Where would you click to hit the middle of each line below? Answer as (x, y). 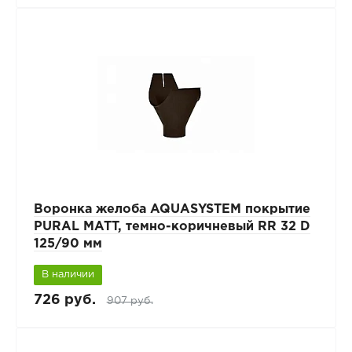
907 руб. (130, 301)
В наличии (68, 274)
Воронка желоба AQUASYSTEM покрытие (172, 209)
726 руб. (64, 301)
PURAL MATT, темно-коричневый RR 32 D (172, 226)
